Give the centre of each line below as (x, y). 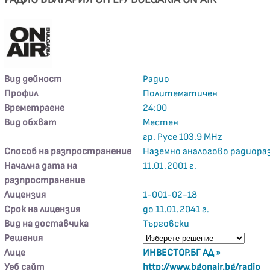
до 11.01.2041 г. (176, 209)
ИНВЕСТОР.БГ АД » (182, 253)
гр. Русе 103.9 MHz (183, 137)
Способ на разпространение (68, 152)
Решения (24, 238)
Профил (21, 94)
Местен (161, 123)
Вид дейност (33, 79)
